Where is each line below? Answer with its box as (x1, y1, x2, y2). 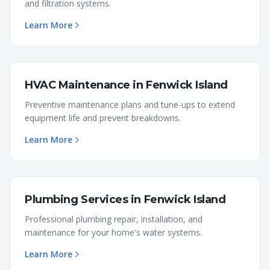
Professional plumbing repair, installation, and (25, 213, 202, 225)
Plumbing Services (25, 193, 128, 206)
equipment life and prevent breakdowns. (25, 112, 181, 124)
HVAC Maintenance (25, 78, 130, 92)
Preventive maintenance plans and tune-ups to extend (25, 99, 235, 110)
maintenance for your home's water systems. (25, 227, 202, 238)
